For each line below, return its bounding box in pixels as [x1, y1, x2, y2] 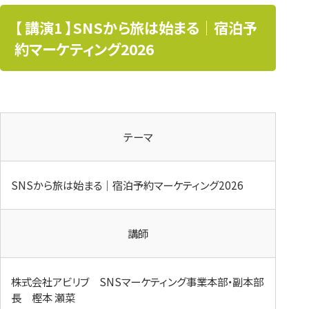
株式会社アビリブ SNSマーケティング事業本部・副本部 [11, 274, 264, 290]
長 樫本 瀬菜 [11, 290, 76, 306]
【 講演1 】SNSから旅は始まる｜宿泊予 [14, 17, 258, 39]
